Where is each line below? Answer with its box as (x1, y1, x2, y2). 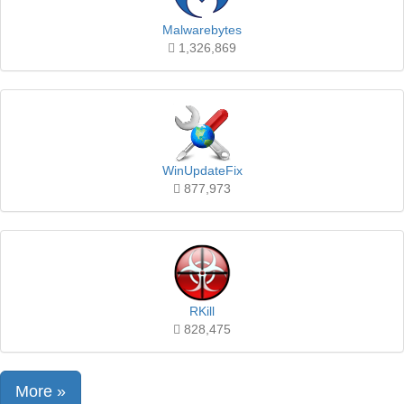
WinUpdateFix (161, 163, 243, 178)
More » (15, 382, 66, 400)
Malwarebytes (162, 23, 242, 37)
